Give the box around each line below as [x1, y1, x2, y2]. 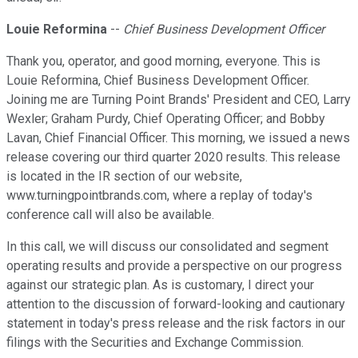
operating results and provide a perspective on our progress [6, 258, 342, 274]
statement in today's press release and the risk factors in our [6, 316, 345, 332]
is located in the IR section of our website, [6, 169, 242, 185]
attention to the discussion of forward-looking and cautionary [6, 296, 345, 312]
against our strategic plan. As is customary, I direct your [6, 277, 314, 293]
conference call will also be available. [6, 207, 214, 223]
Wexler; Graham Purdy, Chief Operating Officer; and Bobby [6, 111, 325, 127]
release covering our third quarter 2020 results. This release [6, 149, 340, 165]
